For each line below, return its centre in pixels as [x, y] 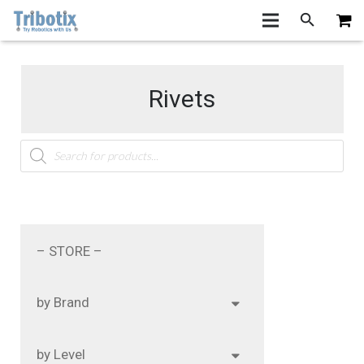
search [38, 156]
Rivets [182, 99]
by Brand [63, 303]
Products [44, 144]
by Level [61, 354]
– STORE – [69, 251]
